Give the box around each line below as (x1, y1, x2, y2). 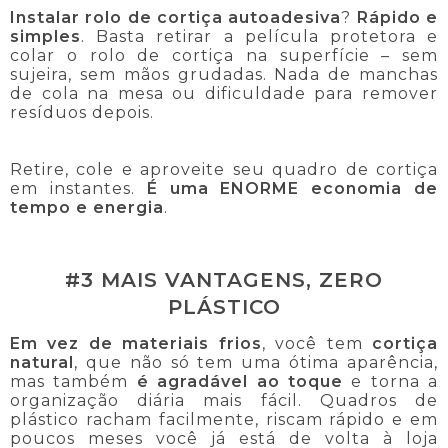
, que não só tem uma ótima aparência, (74, 353, 438, 373)
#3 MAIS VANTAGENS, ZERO (65, 267, 383, 292)
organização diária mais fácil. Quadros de (10, 391, 438, 411)
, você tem (261, 334, 373, 354)
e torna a (342, 372, 438, 392)
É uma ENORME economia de (146, 178, 439, 198)
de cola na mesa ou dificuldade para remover (10, 83, 438, 103)
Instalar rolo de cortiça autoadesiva (10, 7, 342, 27)
